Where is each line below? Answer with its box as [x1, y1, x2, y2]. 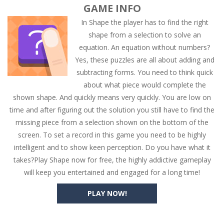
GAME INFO [83, 1, 141, 15]
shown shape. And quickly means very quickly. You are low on [13, 92, 211, 102]
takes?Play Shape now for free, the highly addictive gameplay [13, 155, 211, 164]
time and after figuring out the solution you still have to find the [9, 105, 214, 114]
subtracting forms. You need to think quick [76, 67, 213, 77]
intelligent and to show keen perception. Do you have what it [13, 142, 210, 152]
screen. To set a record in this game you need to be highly [18, 130, 206, 139]
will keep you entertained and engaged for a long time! [24, 167, 200, 177]
